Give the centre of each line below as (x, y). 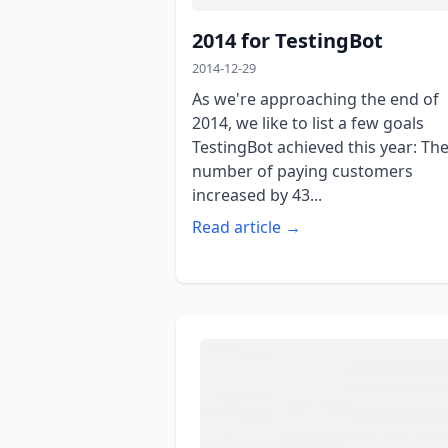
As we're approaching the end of (315, 99)
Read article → (246, 227)
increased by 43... (257, 195)
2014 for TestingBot (287, 41)
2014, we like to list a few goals (308, 123)
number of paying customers (302, 171)
